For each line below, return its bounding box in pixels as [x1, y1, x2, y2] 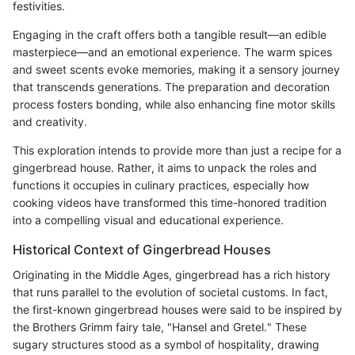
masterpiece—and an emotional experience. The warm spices [13, 44, 332, 59]
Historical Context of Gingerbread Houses [13, 241, 271, 258]
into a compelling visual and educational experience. [13, 212, 284, 227]
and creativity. [13, 114, 87, 128]
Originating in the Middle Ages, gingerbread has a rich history [13, 267, 330, 281]
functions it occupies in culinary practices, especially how [13, 177, 309, 192]
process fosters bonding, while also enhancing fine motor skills [13, 97, 335, 111]
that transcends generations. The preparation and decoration [13, 79, 330, 94]
